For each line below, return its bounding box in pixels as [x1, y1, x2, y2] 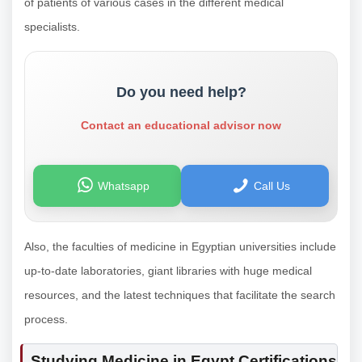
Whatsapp [98, 179, 150, 193]
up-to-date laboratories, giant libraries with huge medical [24, 264, 312, 278]
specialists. [24, 20, 83, 34]
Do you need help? [116, 84, 246, 101]
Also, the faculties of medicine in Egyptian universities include [24, 240, 336, 254]
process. [24, 313, 71, 326]
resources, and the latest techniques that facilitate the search [24, 288, 335, 302]
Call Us [253, 179, 290, 193]
